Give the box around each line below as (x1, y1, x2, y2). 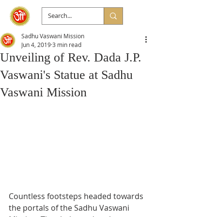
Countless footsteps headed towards (9, 190, 145, 201)
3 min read (52, 41, 81, 48)
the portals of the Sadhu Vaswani (9, 202, 131, 213)
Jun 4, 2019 (21, 41, 51, 48)
